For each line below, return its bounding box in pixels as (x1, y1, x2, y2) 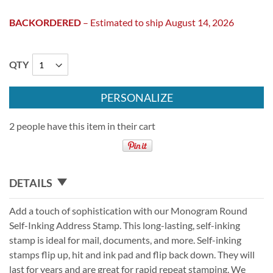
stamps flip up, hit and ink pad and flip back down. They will (9, 249, 255, 261)
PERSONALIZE (100, 91, 173, 105)
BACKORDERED (9, 16, 81, 29)
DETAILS (9, 176, 52, 190)
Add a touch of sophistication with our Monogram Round (9, 205, 247, 217)
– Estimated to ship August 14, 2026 (81, 16, 234, 29)
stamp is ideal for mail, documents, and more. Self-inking (9, 234, 241, 246)
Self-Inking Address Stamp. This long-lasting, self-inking (9, 219, 240, 232)
